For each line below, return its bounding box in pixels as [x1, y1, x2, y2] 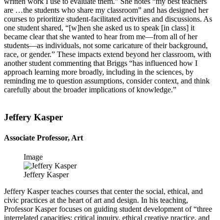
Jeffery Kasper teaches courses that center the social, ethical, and [4, 187, 203, 195]
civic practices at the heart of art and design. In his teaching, [4, 195, 188, 204]
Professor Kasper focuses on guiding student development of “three [4, 204, 212, 213]
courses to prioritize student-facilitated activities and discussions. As [4, 14, 212, 23]
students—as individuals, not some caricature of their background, [4, 41, 208, 50]
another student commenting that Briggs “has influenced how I [4, 58, 197, 67]
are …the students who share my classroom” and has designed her [4, 5, 208, 14]
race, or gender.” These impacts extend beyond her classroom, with [4, 50, 211, 58]
